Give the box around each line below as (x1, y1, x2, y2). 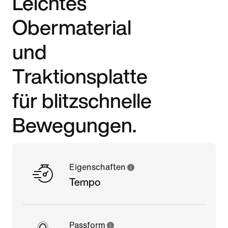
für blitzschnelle (12, 85, 152, 115)
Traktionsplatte (12, 61, 148, 91)
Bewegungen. (12, 109, 136, 139)
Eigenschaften (69, 162, 126, 172)
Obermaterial (12, 12, 131, 42)
